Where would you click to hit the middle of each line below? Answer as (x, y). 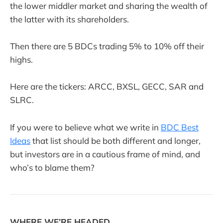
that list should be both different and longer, (115, 140)
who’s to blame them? (52, 167)
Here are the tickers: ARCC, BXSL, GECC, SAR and (107, 87)
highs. (21, 60)
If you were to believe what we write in (85, 127)
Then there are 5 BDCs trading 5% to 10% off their (107, 46)
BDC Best (180, 127)
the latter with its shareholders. (69, 19)
